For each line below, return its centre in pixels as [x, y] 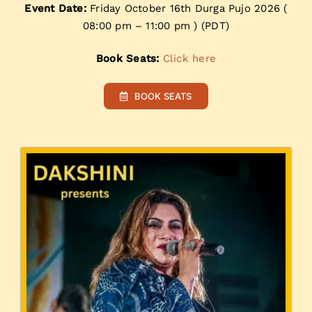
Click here [189, 59]
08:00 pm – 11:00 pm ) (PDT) [156, 26]
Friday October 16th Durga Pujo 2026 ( [187, 9]
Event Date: [55, 9]
